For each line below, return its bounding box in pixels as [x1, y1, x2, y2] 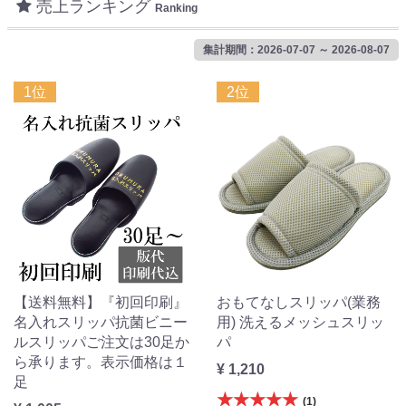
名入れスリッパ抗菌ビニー [14, 314, 188, 330]
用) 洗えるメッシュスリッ [217, 314, 384, 330]
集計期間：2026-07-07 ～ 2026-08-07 [203, 43, 390, 56]
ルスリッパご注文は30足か [14, 333, 189, 350]
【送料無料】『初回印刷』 [14, 294, 188, 310]
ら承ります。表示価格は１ [14, 353, 188, 370]
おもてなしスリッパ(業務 [217, 294, 381, 310]
